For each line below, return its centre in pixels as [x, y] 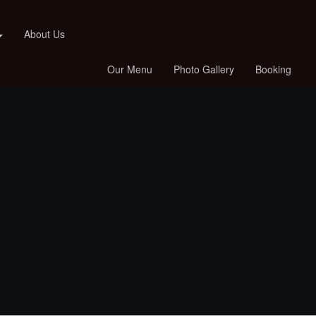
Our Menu [130, 69]
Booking [274, 69]
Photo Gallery [204, 69]
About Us [45, 34]
